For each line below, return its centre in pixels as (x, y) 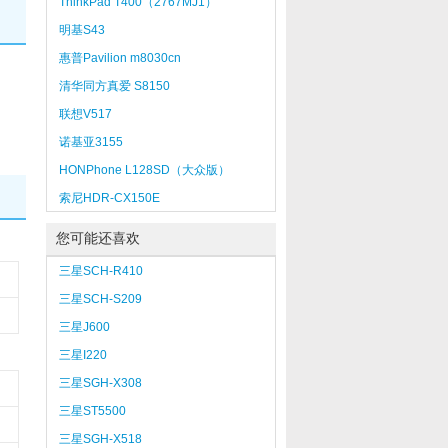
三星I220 (82, 355)
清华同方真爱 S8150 (114, 86)
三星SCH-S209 (100, 299)
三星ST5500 (92, 411)
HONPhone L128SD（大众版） (144, 170)
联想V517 (85, 114)
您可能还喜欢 (98, 238)
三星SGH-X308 (100, 383)
